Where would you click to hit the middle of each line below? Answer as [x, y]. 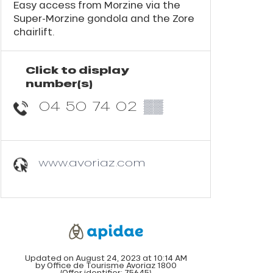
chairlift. [34, 31]
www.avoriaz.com [92, 163]
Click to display [77, 70]
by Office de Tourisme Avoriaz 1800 [106, 265]
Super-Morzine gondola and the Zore [104, 18]
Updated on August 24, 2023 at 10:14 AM [106, 258]
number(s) [59, 83]
